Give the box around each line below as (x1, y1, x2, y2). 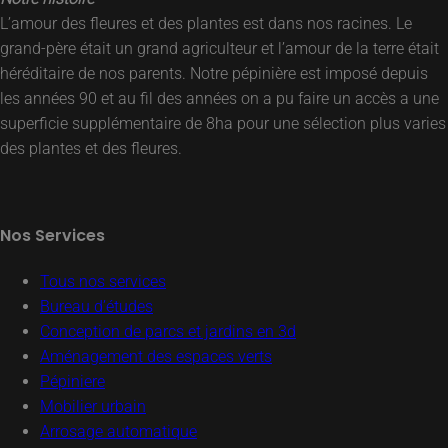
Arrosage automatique (40, 422, 197, 442)
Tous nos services (40, 272, 166, 292)
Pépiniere (40, 372, 105, 392)
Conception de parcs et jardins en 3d (40, 322, 296, 342)
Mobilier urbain (40, 397, 146, 417)
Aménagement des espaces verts (40, 347, 272, 367)
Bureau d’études (40, 297, 153, 317)
